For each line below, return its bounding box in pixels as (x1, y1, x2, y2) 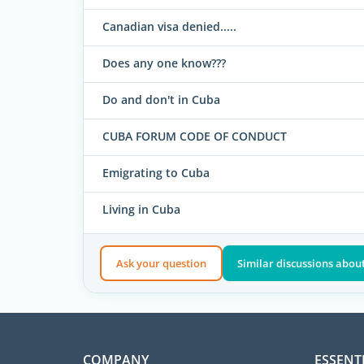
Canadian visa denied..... (102, 19, 236, 35)
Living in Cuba (102, 201, 180, 218)
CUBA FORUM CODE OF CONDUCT (102, 128, 287, 145)
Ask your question (115, 255, 206, 271)
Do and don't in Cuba (102, 92, 220, 108)
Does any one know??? (102, 55, 226, 71)
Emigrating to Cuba (102, 165, 210, 181)
